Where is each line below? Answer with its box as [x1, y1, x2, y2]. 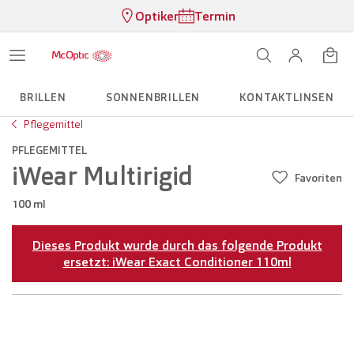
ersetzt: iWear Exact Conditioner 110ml [62, 254, 292, 270]
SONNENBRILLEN [105, 90, 201, 104]
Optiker [134, 7, 179, 24]
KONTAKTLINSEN [239, 90, 334, 104]
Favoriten [295, 171, 342, 185]
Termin [194, 7, 235, 24]
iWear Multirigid [12, 160, 193, 193]
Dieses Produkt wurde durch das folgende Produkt [32, 237, 322, 254]
